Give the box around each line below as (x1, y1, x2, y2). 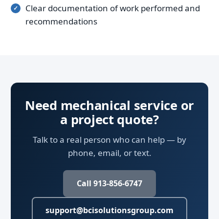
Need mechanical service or (24, 97, 195, 114)
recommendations (25, 16, 97, 27)
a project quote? (60, 111, 159, 129)
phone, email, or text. (67, 147, 152, 159)
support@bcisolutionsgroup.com (45, 205, 174, 216)
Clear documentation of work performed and (25, 2, 200, 14)
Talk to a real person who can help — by (33, 134, 186, 146)
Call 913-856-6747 (77, 178, 142, 189)
